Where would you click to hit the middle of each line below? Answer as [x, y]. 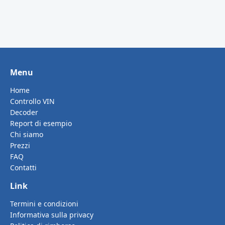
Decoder [24, 112]
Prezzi [20, 145]
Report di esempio [41, 123]
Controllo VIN [32, 101]
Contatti [23, 167]
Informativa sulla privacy [52, 214]
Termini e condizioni [44, 203]
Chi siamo [27, 134]
